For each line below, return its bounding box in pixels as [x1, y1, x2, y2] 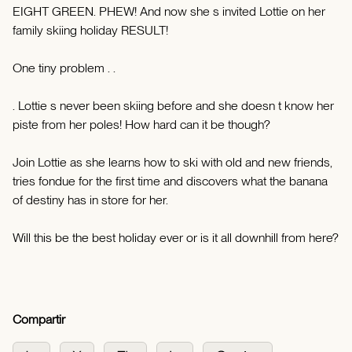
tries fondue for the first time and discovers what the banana [13, 173, 328, 189]
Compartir [13, 311, 65, 327]
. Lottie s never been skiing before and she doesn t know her [13, 97, 334, 113]
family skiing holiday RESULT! [13, 22, 168, 38]
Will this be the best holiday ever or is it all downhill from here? [13, 229, 339, 245]
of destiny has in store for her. [13, 192, 168, 207]
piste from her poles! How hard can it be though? [13, 116, 270, 132]
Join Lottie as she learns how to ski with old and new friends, [13, 154, 332, 170]
